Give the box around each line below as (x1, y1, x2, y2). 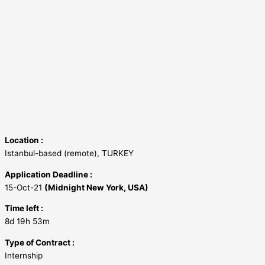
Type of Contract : (5, 238, 75, 248)
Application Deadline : (5, 169, 92, 179)
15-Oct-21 (5, 182, 44, 192)
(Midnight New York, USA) (44, 182, 148, 192)
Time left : (5, 203, 43, 214)
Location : (5, 135, 43, 145)
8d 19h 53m (5, 216, 50, 227)
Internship (5, 251, 43, 261)
